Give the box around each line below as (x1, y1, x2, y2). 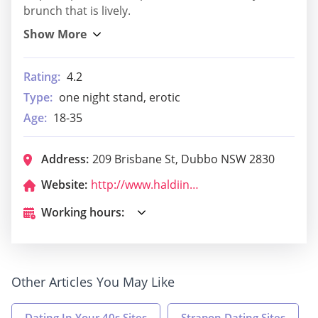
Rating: (23, 69, 60, 85)
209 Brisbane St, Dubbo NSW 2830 (92, 151, 275, 168)
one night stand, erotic (59, 89, 180, 106)
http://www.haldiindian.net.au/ (190, 177, 199, 193)
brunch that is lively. (23, 3, 131, 19)
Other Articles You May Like (11, 273, 175, 291)
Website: (41, 177, 87, 193)
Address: (41, 151, 89, 168)
